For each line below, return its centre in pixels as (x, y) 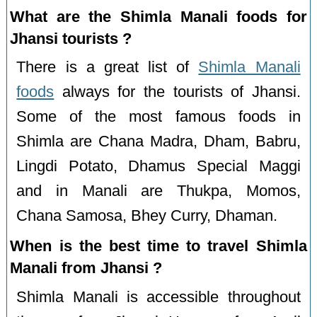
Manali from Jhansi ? (86, 268)
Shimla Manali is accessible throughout (158, 298)
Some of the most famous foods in (158, 117)
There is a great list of (108, 68)
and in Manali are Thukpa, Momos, (158, 191)
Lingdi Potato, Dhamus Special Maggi (158, 167)
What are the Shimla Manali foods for (158, 16)
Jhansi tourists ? (71, 38)
